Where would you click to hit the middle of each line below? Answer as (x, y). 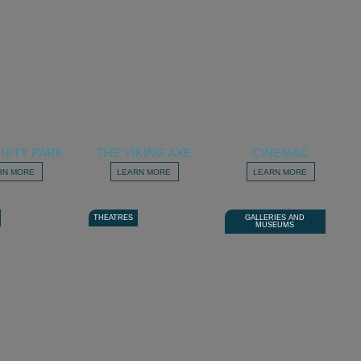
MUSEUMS (275, 225)
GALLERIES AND (275, 218)
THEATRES (113, 218)
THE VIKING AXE (145, 153)
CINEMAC (281, 153)
